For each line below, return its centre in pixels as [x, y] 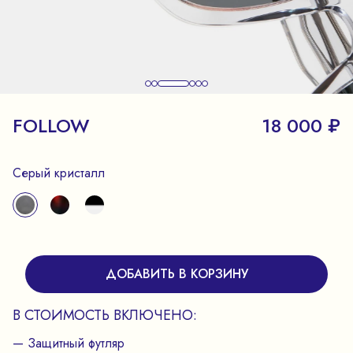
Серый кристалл [59, 173]
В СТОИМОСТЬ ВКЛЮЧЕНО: [105, 315]
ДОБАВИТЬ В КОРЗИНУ [176, 273]
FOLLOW [51, 125]
